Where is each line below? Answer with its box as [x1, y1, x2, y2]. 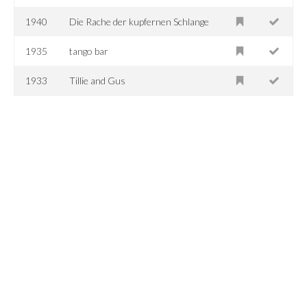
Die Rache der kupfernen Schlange [69, 15, 210, 27]
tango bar [69, 45, 109, 57]
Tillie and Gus [69, 74, 126, 86]
